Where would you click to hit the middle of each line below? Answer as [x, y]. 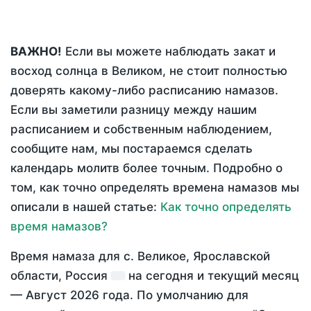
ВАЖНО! [36, 52]
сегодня [170, 276]
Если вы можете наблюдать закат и [169, 52]
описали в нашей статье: [85, 207]
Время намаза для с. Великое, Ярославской [140, 257]
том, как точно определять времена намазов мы [155, 188]
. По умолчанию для [189, 295]
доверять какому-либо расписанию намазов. [144, 91]
